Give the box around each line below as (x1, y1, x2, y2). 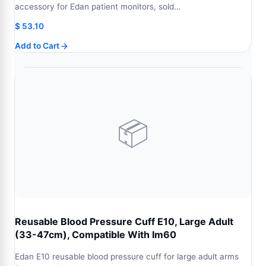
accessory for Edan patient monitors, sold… (15, 2, 180, 11)
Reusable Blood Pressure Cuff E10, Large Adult (15, 216, 233, 227)
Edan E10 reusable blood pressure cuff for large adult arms (15, 252, 239, 261)
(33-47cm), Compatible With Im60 (15, 229, 176, 240)
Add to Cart (15, 41, 59, 50)
